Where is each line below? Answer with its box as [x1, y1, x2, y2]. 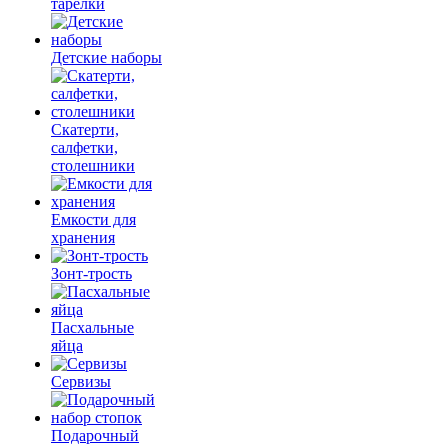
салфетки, [51, 139, 118, 156]
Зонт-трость [51, 265, 132, 282]
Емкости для [51, 211, 136, 228]
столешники [51, 157, 135, 174]
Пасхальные [51, 319, 134, 336]
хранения [51, 229, 115, 246]
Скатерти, [51, 121, 119, 138]
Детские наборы [51, 49, 162, 66]
